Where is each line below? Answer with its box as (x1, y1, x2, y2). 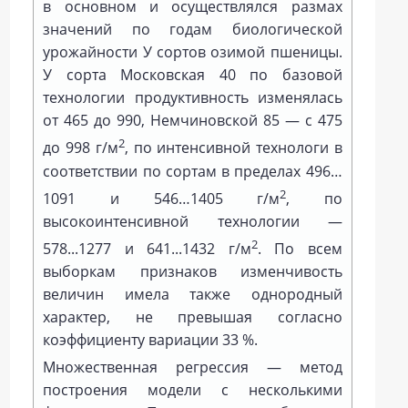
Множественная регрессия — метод (43, 357, 342, 378)
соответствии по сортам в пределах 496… (43, 160, 342, 181)
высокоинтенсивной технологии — (43, 211, 342, 232)
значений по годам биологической (43, 19, 342, 40)
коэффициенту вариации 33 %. (43, 330, 259, 351)
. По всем (257, 239, 342, 260)
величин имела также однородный (43, 284, 342, 305)
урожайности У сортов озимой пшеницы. (43, 42, 342, 63)
